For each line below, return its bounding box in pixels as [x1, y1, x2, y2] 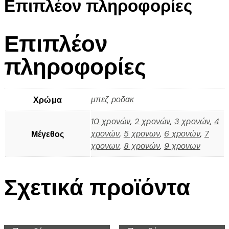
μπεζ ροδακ [91, 94, 134, 105]
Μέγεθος [31, 128, 64, 139]
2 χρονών [134, 116, 170, 127]
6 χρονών [164, 128, 200, 139]
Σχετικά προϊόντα [4, 172, 190, 201]
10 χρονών [91, 116, 130, 127]
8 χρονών [123, 140, 160, 151]
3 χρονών [174, 116, 210, 127]
